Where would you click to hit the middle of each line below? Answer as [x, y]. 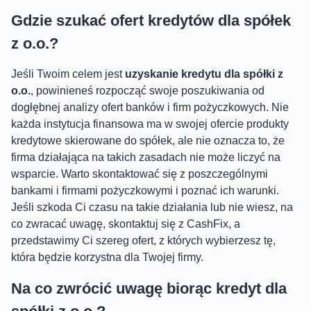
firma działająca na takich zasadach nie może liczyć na [146, 157]
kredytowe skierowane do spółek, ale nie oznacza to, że [148, 140]
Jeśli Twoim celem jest [68, 74]
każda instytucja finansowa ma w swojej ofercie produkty [150, 124]
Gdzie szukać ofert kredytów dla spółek [151, 20]
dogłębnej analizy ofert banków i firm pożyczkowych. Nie [150, 107]
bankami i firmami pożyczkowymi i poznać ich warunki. [145, 190]
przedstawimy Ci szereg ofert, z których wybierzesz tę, [143, 240]
